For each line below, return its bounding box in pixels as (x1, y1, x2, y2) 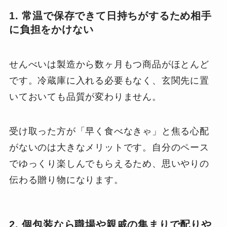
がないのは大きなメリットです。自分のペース (9, 142, 209, 153)
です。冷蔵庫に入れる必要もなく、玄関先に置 (9, 75, 209, 86)
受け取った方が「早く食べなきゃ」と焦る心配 (9, 126, 209, 137)
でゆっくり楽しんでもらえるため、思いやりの (9, 159, 209, 169)
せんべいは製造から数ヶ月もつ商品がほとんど (9, 59, 209, 70)
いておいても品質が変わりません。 (9, 92, 162, 102)
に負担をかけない (9, 24, 94, 35)
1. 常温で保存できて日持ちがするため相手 (9, 10, 212, 21)
